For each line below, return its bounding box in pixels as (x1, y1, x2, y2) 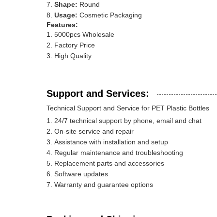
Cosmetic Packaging (77, 11, 142, 19)
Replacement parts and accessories (54, 159, 164, 167)
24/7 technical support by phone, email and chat (54, 117, 201, 124)
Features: (46, 21, 78, 29)
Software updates (54, 170, 108, 178)
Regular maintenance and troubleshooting (54, 149, 183, 156)
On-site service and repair (54, 127, 134, 135)
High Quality (54, 52, 92, 60)
